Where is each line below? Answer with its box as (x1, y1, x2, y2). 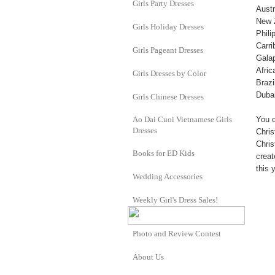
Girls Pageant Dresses (133, 45, 203, 55)
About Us (133, 252, 164, 261)
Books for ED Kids (133, 149, 195, 158)
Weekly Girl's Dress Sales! (133, 195, 218, 204)
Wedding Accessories (133, 172, 203, 181)
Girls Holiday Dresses (133, 22, 204, 31)
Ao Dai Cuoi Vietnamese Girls (133, 115, 232, 124)
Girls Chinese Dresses (133, 92, 204, 101)
